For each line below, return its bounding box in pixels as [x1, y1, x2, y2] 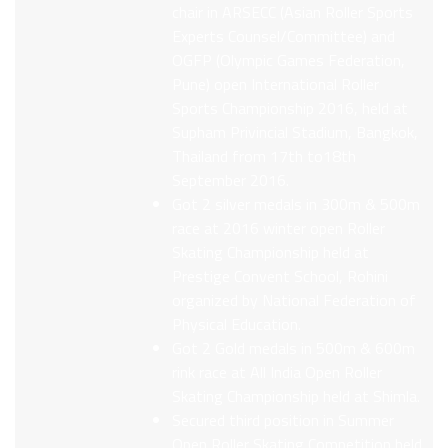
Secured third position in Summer [172, 408, 395, 433]
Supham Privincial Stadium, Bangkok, [172, 120, 419, 145]
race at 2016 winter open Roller [172, 216, 386, 241]
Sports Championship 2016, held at [172, 96, 409, 121]
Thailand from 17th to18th [172, 144, 357, 169]
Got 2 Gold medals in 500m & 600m [172, 336, 416, 361]
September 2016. [172, 168, 290, 193]
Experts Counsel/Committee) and [172, 24, 396, 49]
